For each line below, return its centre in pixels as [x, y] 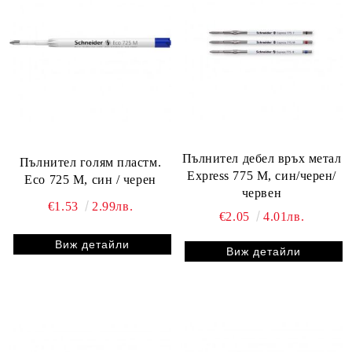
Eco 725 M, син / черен [90, 179]
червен [262, 193]
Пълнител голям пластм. [90, 162]
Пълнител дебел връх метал [262, 159]
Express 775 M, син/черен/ [262, 176]
